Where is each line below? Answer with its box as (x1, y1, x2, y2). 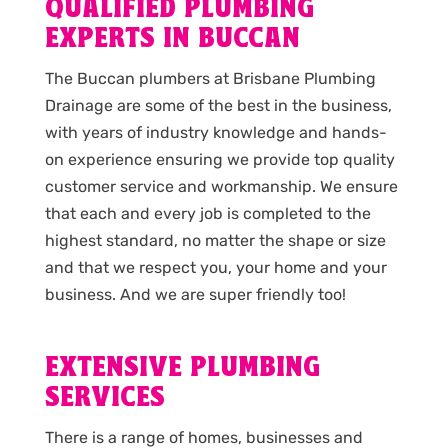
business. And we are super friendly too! (44, 284, 346, 304)
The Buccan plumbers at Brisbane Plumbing (44, 68, 376, 88)
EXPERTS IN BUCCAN (44, 23, 300, 55)
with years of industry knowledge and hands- (44, 122, 387, 142)
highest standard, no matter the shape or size (44, 230, 386, 250)
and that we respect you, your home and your (44, 257, 387, 277)
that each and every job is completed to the (44, 203, 371, 223)
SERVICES (44, 382, 165, 414)
